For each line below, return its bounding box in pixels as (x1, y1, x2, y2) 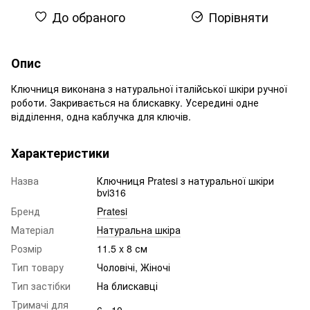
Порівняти (208, 7, 268, 26)
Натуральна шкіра (97, 222, 181, 237)
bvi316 (97, 185, 126, 199)
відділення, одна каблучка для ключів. (11, 109, 191, 123)
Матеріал (11, 222, 54, 237)
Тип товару (11, 259, 64, 274)
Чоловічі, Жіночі (97, 259, 170, 274)
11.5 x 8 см (97, 241, 147, 255)
